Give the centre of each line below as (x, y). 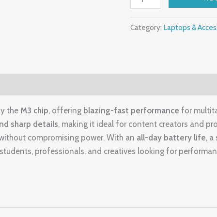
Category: (147, 28)
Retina (142, 23)
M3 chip (34, 110)
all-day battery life (171, 137)
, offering (66, 110)
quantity (145, 50)
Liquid (141, 10)
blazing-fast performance (131, 110)
